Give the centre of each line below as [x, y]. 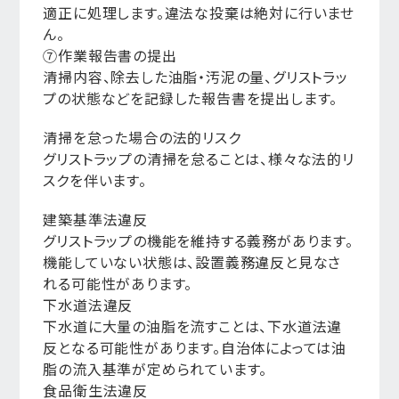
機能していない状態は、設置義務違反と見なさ [192, 262]
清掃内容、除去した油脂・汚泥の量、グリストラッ [195, 77]
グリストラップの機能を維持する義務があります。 [198, 240]
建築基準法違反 [95, 219]
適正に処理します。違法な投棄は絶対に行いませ [199, 12]
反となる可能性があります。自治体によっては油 [195, 347]
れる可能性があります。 [118, 283]
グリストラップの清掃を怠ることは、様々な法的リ [199, 159]
